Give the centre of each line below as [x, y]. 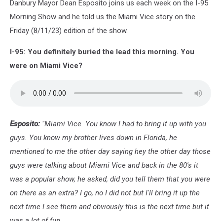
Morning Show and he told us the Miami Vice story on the [103, 17]
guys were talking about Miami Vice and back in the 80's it [104, 166]
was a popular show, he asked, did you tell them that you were [110, 179]
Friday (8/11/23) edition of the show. [69, 31]
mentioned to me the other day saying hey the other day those [110, 152]
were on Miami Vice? [46, 66]
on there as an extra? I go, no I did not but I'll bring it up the [105, 193]
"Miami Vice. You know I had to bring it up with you [124, 124]
